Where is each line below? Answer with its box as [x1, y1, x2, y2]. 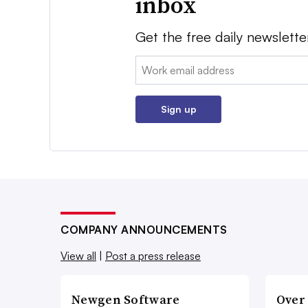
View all [60, 248, 96, 263]
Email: [135, 56, 164, 71]
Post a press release [105, 248, 201, 263]
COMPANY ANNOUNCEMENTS [60, 222, 228, 236]
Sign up [160, 102, 197, 115]
